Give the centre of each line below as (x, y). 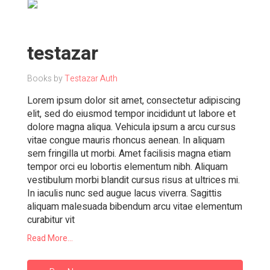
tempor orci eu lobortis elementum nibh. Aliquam (127, 167)
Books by (46, 79)
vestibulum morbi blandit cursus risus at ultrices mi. (133, 180)
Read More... (50, 238)
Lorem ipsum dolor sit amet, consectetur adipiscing (134, 101)
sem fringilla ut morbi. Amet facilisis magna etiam (129, 154)
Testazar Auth (91, 79)
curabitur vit (51, 220)
